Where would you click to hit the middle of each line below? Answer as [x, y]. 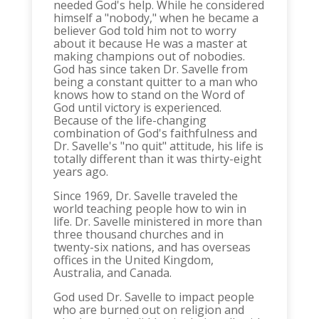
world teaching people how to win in [150, 209]
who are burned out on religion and [148, 310]
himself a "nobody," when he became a [156, 18]
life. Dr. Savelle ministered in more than [157, 221]
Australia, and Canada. [112, 273]
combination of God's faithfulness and [155, 133]
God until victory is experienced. [137, 108]
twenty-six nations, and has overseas [152, 247]
